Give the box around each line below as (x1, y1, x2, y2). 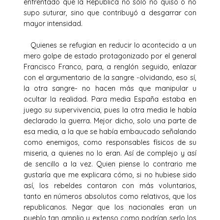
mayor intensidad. (24, 19, 84, 28)
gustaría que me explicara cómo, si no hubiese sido (24, 170, 196, 179)
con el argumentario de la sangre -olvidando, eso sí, (24, 73, 196, 82)
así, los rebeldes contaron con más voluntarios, (24, 181, 196, 190)
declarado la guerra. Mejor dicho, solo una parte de (24, 116, 196, 125)
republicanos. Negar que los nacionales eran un (24, 202, 196, 212)
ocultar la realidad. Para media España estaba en (24, 94, 196, 104)
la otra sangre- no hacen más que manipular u (24, 83, 196, 93)
